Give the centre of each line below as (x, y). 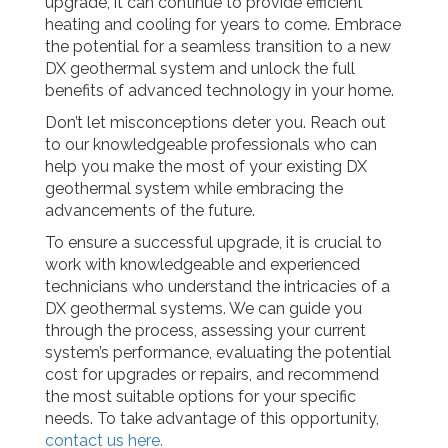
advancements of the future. (150, 210)
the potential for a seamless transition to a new (218, 46)
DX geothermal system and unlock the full (200, 68)
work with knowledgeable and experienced (202, 264)
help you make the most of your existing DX (206, 166)
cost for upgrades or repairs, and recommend (212, 374)
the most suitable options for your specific (200, 396)
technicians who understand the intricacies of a (217, 286)
